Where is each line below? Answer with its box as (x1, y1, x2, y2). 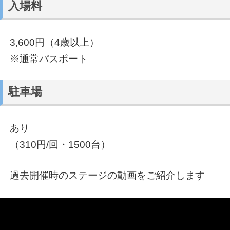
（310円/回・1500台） (9, 139, 110, 150)
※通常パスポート (9, 53, 88, 65)
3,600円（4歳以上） (9, 37, 99, 48)
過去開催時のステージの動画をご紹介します (9, 170, 205, 181)
